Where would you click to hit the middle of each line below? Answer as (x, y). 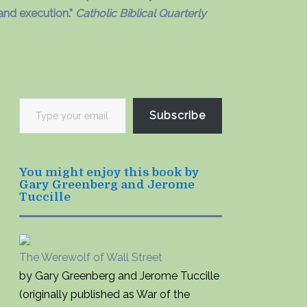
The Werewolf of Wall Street (91, 257)
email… (33, 136)
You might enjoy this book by (109, 172)
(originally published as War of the (105, 294)
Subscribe (177, 115)
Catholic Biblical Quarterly (141, 13)
